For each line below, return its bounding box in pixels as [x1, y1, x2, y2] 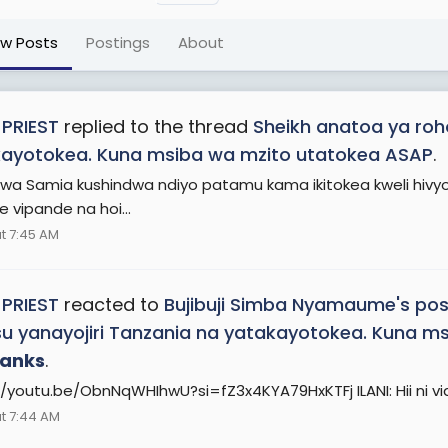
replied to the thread [59, 114, 253, 140]
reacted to [59, 292, 164, 318]
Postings [86, 32, 150, 53]
